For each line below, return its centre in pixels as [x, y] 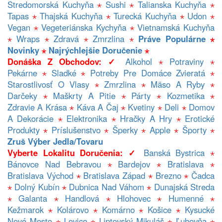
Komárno [118, 210]
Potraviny [187, 61]
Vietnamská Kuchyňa [176, 27]
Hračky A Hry [146, 118]
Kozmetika [186, 96]
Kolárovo [73, 210]
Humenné [186, 198]
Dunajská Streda [184, 187]
